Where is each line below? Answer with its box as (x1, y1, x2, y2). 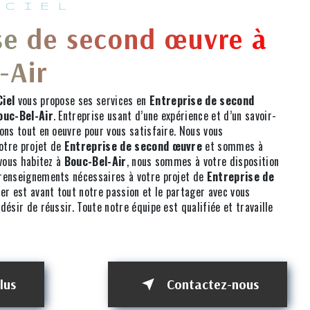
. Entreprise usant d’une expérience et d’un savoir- (53, 107, 277, 125)
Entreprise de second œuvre (64, 138, 203, 155)
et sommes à (202, 138, 263, 155)
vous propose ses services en (15, 92, 149, 109)
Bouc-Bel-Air (64, 153, 127, 170)
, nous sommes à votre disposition (126, 153, 280, 170)
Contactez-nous (167, 276, 259, 293)
